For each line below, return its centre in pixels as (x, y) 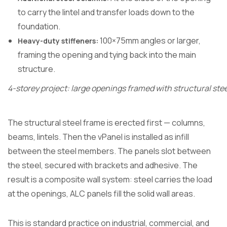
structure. (36, 69)
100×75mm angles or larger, (150, 40)
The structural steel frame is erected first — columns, (106, 122)
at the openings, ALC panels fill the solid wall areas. (101, 193)
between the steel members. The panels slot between (109, 151)
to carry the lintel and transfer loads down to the (106, 12)
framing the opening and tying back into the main (107, 54)
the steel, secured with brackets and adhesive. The (103, 165)
